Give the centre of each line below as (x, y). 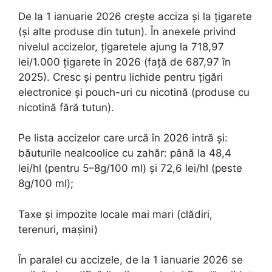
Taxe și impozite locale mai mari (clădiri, (115, 214)
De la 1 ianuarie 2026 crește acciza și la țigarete (135, 16)
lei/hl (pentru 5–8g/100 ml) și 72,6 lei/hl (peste (130, 168)
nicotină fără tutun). (66, 107)
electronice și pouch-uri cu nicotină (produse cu (134, 92)
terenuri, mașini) (58, 229)
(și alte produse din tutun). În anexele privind (127, 31)
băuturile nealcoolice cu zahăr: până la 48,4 (125, 153)
